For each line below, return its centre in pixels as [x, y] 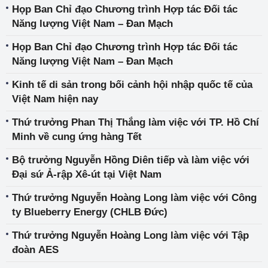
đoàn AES [35, 250]
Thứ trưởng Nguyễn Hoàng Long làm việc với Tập [130, 235]
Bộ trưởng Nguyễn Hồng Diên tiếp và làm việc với [131, 160]
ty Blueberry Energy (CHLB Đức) [90, 212]
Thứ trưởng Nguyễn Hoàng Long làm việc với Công [134, 198]
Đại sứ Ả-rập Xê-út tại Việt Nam [87, 174]
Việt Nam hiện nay [55, 99]
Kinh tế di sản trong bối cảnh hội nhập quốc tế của [132, 85]
